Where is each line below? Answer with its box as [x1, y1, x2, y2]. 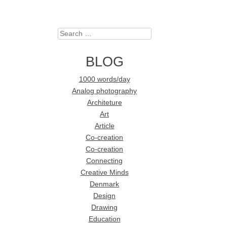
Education [88, 215, 121, 223]
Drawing [91, 203, 118, 211]
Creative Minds [80, 168, 129, 176]
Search [57, 30, 81, 38]
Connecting [86, 157, 123, 165]
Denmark [90, 180, 120, 188]
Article [94, 122, 115, 130]
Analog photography [72, 87, 137, 95]
